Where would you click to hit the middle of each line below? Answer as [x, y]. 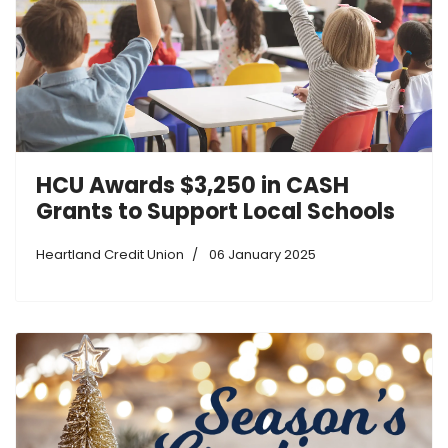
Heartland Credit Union [110, 255]
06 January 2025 [262, 255]
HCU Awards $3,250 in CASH [192, 186]
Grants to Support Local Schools [215, 212]
